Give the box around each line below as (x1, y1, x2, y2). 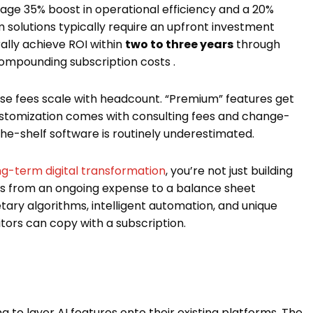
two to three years (125, 36, 233, 53)
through (233, 36, 280, 53)
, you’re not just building (166, 163, 293, 180)
